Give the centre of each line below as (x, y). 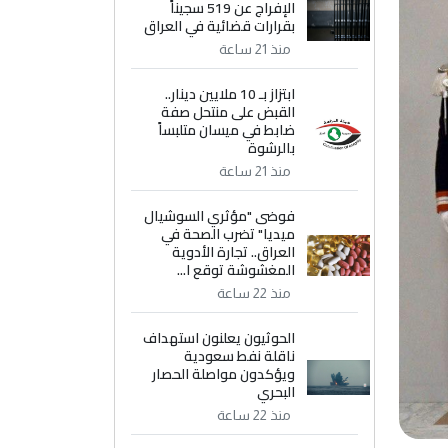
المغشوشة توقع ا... (236, 270)
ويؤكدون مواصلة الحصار (224, 374)
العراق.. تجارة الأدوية (234, 252)
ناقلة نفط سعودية (240, 356)
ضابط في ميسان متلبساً (227, 130)
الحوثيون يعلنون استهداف (219, 338)
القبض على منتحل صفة (228, 112)
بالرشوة (272, 148)
